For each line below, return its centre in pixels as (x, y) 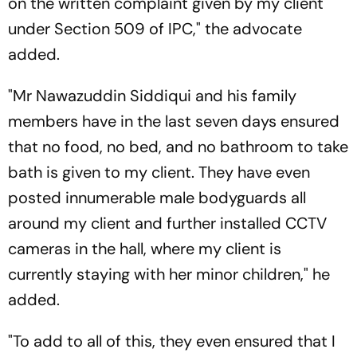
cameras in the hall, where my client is (145, 248)
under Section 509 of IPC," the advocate (155, 28)
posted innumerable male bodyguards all (157, 197)
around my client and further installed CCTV (167, 223)
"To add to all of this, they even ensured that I (172, 341)
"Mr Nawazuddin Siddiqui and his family (152, 95)
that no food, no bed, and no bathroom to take (178, 146)
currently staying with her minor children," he (169, 274)
